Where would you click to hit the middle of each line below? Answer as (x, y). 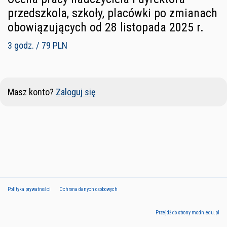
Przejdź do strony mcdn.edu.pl (187, 212)
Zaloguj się (75, 92)
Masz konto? (32, 92)
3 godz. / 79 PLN (37, 45)
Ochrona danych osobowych (88, 189)
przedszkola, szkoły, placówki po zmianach (112, 13)
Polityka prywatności (29, 189)
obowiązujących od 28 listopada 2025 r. (106, 27)
